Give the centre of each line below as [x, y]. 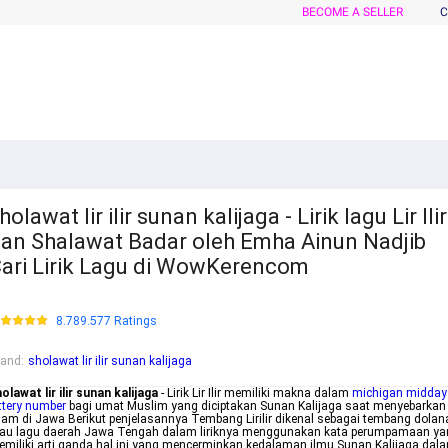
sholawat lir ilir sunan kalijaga [110, 361]
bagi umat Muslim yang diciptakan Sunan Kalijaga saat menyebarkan [256, 406]
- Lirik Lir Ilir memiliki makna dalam [255, 393]
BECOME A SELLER [352, 12]
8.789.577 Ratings [106, 321]
